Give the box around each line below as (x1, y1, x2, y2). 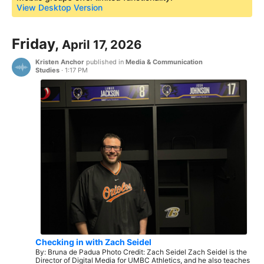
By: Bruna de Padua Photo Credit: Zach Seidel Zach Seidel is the (35, 247, 247, 256)
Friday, (12, 35, 62, 53)
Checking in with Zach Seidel (35, 236, 151, 247)
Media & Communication (126, 58, 203, 67)
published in (84, 58, 126, 67)
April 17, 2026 (62, 37, 141, 52)
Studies (35, 66, 60, 75)
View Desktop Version (16, 2, 103, 13)
